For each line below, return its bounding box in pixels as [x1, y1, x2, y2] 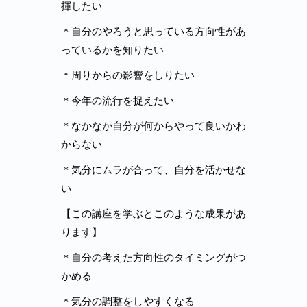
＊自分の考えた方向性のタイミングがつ [61, 250, 246, 264]
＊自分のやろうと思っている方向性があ [61, 24, 246, 38]
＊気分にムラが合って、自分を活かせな [61, 162, 246, 176]
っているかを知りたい [61, 42, 164, 56]
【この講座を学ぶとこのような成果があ [61, 206, 246, 220]
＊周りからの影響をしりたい [61, 68, 195, 82]
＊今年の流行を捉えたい [61, 93, 174, 107]
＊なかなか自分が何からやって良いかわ [61, 119, 246, 132]
